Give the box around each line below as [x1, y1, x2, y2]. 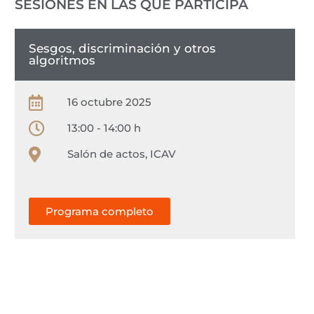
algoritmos [29, 53, 95, 67]
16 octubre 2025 [67, 95, 151, 109]
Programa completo [46, 204, 153, 218]
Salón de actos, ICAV [67, 147, 176, 161]
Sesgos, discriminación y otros [29, 41, 216, 55]
